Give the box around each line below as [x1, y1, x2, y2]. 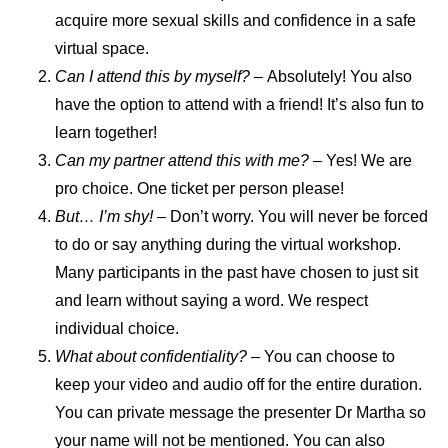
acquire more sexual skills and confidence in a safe [55, 11, 416, 29]
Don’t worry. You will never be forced [170, 207, 428, 225]
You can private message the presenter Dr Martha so [55, 403, 426, 421]
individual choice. [55, 319, 179, 337]
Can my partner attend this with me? [55, 151, 309, 169]
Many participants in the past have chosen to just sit [55, 263, 418, 281]
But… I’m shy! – [55, 207, 170, 225]
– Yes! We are [309, 151, 412, 169]
